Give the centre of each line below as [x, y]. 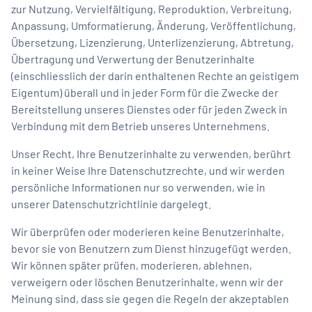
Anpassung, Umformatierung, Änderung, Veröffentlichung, [154, 25]
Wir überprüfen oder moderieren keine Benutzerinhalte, [148, 231]
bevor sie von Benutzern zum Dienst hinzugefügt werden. [151, 248]
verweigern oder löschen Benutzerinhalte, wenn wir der [147, 281]
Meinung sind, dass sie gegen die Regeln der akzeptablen [150, 298]
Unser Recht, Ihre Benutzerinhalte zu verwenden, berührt [151, 153]
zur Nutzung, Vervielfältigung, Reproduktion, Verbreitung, [151, 8]
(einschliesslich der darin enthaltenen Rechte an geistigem [155, 75]
